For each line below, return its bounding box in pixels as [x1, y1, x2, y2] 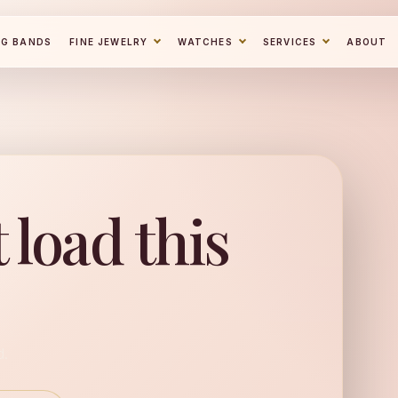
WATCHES [178, 36, 233, 47]
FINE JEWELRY [69, 36, 148, 47]
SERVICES [262, 36, 317, 47]
